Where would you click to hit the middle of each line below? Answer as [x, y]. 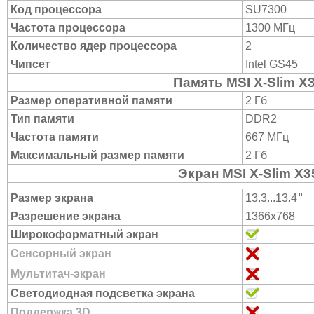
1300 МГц [270, 28]
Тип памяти [42, 119]
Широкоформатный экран [84, 234]
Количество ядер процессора [94, 46]
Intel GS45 [272, 64]
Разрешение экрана [66, 216]
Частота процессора [68, 28]
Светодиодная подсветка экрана [103, 293]
